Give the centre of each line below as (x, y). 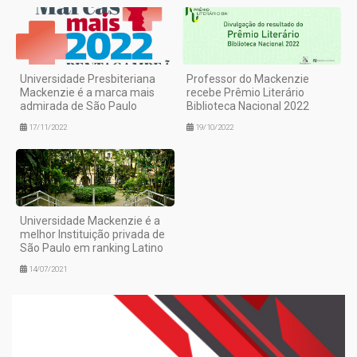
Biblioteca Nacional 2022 (248, 106)
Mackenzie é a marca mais (87, 92)
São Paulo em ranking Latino (92, 248)
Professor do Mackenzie (248, 78)
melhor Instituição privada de (92, 235)
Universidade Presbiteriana (88, 78)
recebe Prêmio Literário (245, 92)
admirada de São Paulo (78, 106)
